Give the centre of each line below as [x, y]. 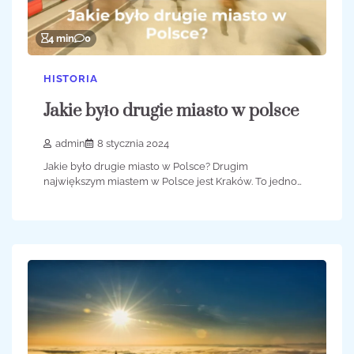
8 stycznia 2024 [133, 143]
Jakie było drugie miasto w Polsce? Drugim [146, 166]
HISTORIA [71, 79]
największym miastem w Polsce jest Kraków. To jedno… [173, 181]
